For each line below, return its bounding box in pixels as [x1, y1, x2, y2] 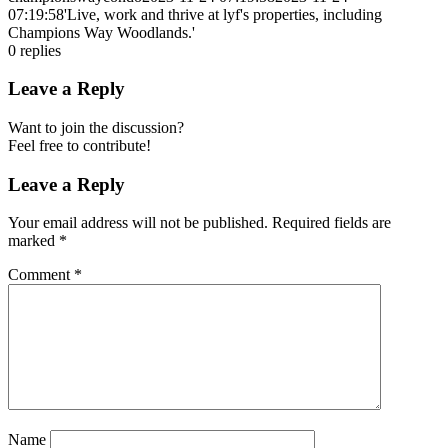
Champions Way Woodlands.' [8, 23, 195, 41]
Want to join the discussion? [8, 119, 184, 137]
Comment [8, 266, 74, 284]
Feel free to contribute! [8, 137, 151, 155]
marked [8, 232, 59, 250]
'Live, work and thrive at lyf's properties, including [64, 5, 382, 23]
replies [20, 41, 61, 59]
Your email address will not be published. [8, 214, 268, 232]
